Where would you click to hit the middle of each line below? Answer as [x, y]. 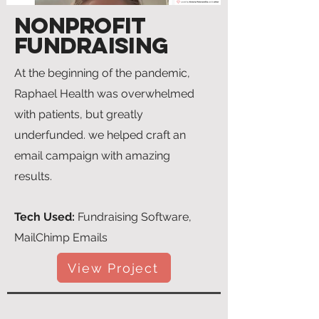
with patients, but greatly [79, 114]
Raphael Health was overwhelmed [104, 94]
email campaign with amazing [92, 156]
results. [33, 176]
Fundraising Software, [135, 217]
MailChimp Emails [61, 237]
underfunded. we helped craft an [100, 135]
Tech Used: [46, 217]
